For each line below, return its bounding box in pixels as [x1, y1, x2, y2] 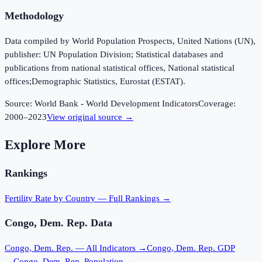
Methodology [5, 10, 64, 22]
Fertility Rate [5, 193, 51, 203]
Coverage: [198, 99, 236, 109]
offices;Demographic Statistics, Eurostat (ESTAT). [5, 77, 185, 87]
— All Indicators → [73, 243, 147, 253]
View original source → [47, 112, 133, 122]
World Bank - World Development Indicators [35, 99, 198, 109]
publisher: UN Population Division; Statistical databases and [5, 50, 223, 60]
